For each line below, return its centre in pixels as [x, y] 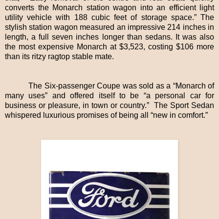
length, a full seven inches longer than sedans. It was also [109, 37]
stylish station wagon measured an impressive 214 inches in [109, 27]
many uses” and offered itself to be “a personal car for [109, 96]
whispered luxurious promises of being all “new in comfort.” [106, 115]
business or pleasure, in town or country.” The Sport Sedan [109, 106]
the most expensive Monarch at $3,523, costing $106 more [109, 47]
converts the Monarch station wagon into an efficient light [109, 8]
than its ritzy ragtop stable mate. [60, 57]
